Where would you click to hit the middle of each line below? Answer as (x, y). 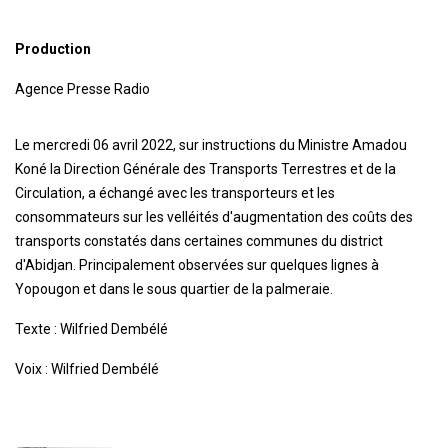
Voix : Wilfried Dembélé (87, 369)
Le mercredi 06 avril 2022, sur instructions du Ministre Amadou (211, 145)
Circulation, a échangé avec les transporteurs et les (175, 193)
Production (53, 49)
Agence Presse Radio (82, 89)
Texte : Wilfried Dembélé (91, 329)
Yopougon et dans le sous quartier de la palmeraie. (174, 289)
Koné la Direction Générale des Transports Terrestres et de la (205, 169)
